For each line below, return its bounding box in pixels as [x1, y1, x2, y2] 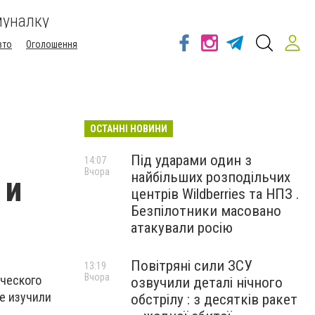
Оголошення [26, 39, 77, 50]
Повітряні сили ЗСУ [131, 257, 252, 274]
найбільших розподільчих [131, 169, 290, 186]
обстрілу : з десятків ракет [131, 291, 297, 308]
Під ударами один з [131, 152, 252, 169]
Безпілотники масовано [131, 202, 281, 219]
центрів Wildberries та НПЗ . [131, 186, 300, 202]
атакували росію [131, 219, 233, 236]
